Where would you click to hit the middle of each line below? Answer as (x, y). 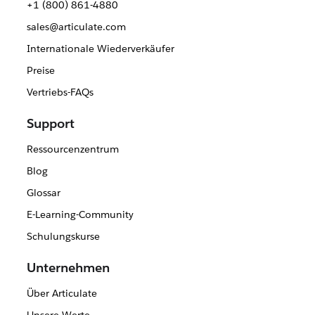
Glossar (43, 193)
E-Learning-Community (80, 215)
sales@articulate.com (76, 27)
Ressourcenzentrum (72, 149)
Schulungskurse (63, 237)
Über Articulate (62, 294)
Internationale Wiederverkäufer (100, 49)
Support (51, 124)
